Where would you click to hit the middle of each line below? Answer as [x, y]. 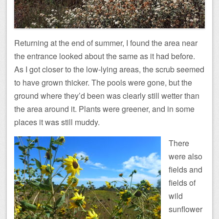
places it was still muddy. [57, 122]
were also [186, 156]
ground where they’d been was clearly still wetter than [107, 95]
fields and [186, 169]
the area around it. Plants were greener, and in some [104, 109]
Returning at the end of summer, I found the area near [106, 43]
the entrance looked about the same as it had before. [105, 56]
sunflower [186, 209]
